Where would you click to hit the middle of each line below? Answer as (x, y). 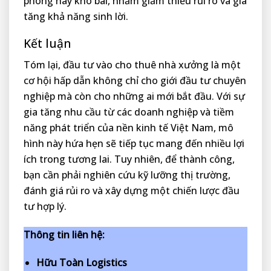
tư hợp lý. (45, 206)
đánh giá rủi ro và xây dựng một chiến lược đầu (132, 190)
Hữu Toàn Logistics (81, 263)
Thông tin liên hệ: (64, 234)
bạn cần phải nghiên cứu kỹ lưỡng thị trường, (127, 175)
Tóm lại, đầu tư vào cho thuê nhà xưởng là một (132, 64)
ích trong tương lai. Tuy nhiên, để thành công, (129, 159)
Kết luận (47, 44)
